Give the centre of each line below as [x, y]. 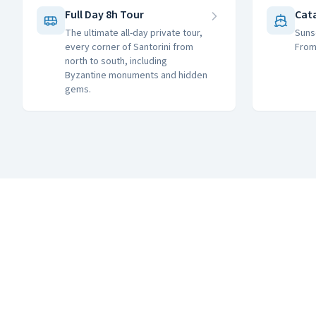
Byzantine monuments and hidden [136, 75]
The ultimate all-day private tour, [134, 33]
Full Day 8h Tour [104, 15]
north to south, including [116, 61]
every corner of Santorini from [129, 47]
